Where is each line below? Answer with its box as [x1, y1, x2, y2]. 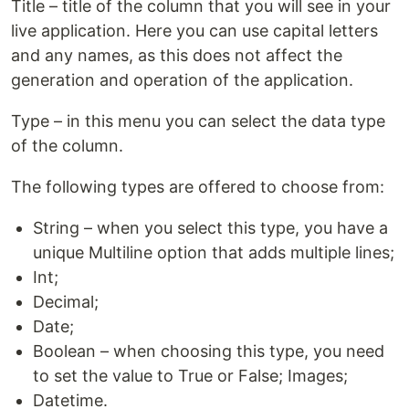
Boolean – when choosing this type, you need [33, 341, 384, 362]
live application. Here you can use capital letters [11, 21, 378, 41]
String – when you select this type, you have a [33, 218, 388, 238]
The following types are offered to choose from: [11, 177, 384, 197]
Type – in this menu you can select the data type [11, 111, 385, 131]
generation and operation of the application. [11, 70, 353, 90]
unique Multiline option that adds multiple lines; [33, 243, 394, 263]
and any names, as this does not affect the [11, 46, 342, 66]
